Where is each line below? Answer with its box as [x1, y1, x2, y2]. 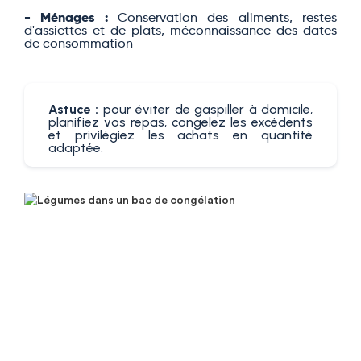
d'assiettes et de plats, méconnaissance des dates [24, 25, 337, 38]
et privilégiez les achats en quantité [48, 127, 313, 143]
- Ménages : [24, 12, 108, 25]
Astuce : [48, 102, 103, 117]
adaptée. [48, 140, 103, 156]
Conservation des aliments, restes [107, 12, 338, 25]
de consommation [24, 38, 133, 51]
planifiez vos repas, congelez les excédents [48, 114, 313, 130]
